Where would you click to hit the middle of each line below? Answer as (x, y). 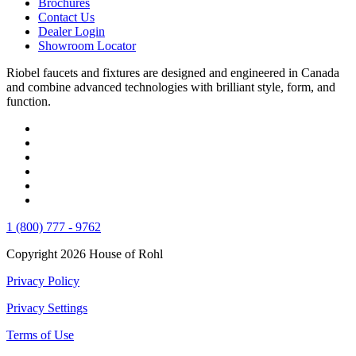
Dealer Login (72, 31)
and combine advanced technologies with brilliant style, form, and (171, 87)
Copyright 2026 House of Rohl (85, 253)
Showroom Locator (87, 45)
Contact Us (66, 17)
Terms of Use (40, 335)
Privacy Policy (43, 281)
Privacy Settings (47, 308)
